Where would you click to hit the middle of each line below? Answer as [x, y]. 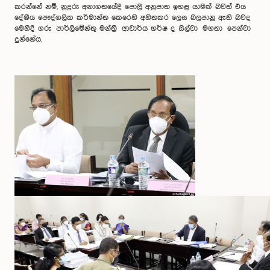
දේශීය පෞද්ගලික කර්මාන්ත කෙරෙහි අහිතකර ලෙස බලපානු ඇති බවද [133, 18]
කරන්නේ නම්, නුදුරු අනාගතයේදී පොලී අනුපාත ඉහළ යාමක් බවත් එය [130, 7]
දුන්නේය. [28, 39]
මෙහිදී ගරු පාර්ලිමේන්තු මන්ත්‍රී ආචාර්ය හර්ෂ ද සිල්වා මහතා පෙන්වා [133, 29]
